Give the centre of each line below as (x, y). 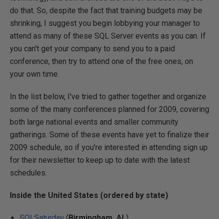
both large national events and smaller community (94, 122)
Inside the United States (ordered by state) (89, 195)
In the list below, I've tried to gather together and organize (108, 97)
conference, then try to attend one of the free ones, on (101, 61)
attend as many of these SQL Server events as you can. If (108, 36)
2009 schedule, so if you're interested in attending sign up (109, 147)
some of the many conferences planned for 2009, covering (109, 109)
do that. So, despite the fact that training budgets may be (106, 11)
